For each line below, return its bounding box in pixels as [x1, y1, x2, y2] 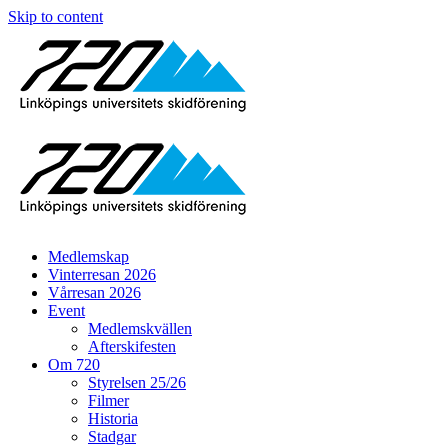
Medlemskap [48, 248, 129, 265]
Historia [88, 410, 138, 427]
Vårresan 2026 [48, 284, 141, 301]
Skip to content [8, 8, 103, 25]
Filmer [88, 392, 129, 409]
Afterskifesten [88, 338, 176, 355]
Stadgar [88, 428, 136, 445]
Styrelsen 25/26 [88, 374, 186, 391]
